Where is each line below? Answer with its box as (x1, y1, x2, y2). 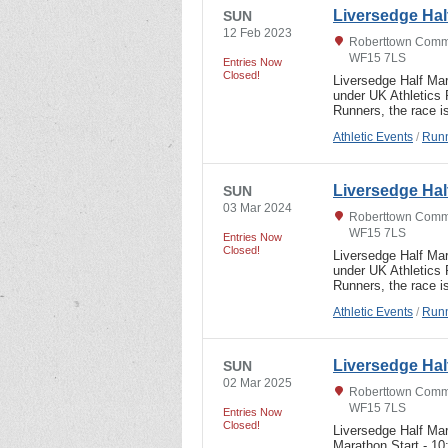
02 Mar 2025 (223, 375, 292, 390)
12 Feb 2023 (223, 25, 292, 40)
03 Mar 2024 (223, 200, 292, 215)
